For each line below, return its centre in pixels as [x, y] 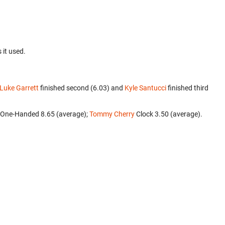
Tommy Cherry [112, 114]
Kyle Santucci [145, 88]
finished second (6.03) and [82, 88]
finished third [187, 88]
